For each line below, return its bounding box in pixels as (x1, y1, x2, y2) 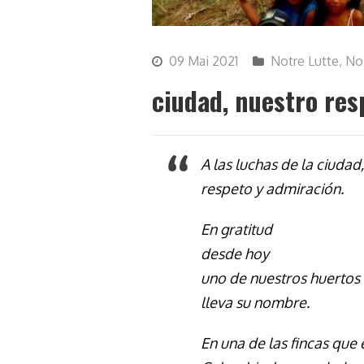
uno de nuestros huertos (201, 268, 360, 287)
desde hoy (201, 244, 269, 262)
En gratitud (201, 219, 272, 238)
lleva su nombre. (201, 292, 310, 311)
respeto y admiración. (201, 179, 344, 197)
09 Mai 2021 (169, 52, 238, 69)
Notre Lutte (271, 52, 339, 69)
